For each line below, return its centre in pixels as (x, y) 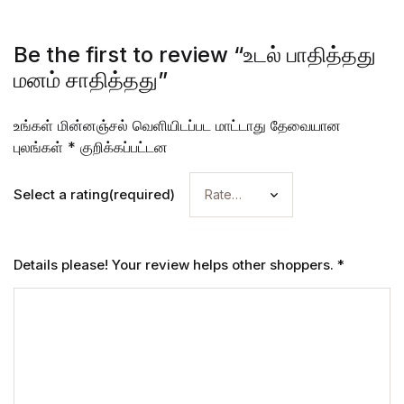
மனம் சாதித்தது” (91, 79)
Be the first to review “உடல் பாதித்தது (195, 54)
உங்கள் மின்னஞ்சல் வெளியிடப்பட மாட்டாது (140, 125)
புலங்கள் (41, 147)
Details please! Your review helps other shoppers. (175, 264)
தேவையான (306, 125)
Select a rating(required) (94, 194)
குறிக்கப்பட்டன (122, 147)
